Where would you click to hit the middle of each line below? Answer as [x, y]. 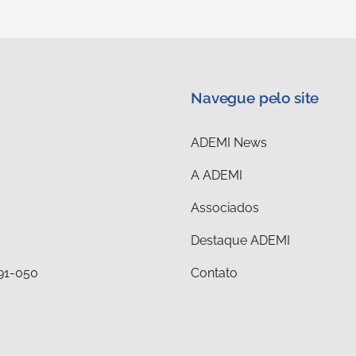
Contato [214, 273]
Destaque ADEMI [240, 240]
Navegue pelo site [255, 97]
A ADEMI [217, 175]
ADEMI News [229, 142]
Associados [225, 207]
